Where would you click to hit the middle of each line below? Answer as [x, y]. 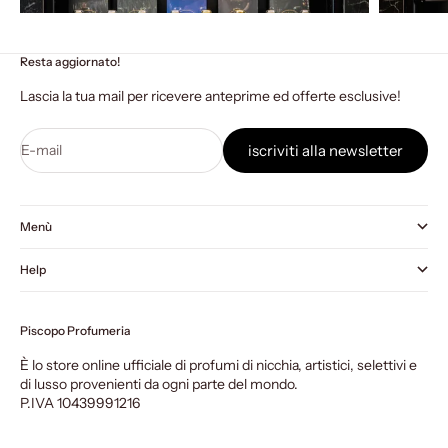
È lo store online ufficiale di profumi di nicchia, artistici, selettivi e [218, 365]
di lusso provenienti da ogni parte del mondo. [159, 384]
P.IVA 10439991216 [80, 403]
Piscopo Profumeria [75, 331]
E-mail [41, 150]
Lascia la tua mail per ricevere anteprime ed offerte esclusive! [210, 96]
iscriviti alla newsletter [325, 151]
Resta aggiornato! [70, 62]
